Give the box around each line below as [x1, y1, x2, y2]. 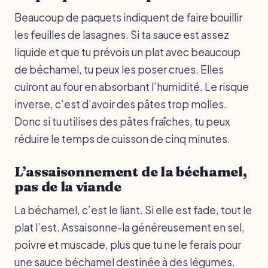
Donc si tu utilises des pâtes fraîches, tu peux [14, 114, 230, 128]
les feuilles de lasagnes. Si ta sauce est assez [14, 28, 229, 41]
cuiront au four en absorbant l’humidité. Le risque [14, 80, 249, 93]
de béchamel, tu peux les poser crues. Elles [14, 62, 224, 76]
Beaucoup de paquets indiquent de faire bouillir [14, 10, 242, 24]
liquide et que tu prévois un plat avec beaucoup [14, 45, 240, 59]
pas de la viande [14, 178, 121, 195]
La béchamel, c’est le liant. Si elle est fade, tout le [14, 203, 252, 217]
